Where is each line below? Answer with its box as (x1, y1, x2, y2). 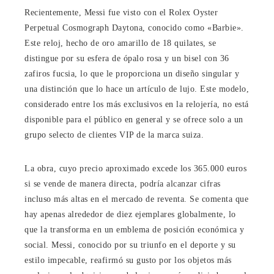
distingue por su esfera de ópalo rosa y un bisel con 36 (24, 53, 229, 63)
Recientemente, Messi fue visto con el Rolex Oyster (24, 7, 218, 17)
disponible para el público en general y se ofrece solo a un (24, 114, 243, 124)
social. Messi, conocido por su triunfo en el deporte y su (24, 240, 236, 250)
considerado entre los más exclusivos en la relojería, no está (24, 99, 249, 109)
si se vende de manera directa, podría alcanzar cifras (24, 179, 221, 188)
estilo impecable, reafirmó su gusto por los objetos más (24, 255, 232, 265)
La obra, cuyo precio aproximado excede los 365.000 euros (24, 163, 246, 173)
